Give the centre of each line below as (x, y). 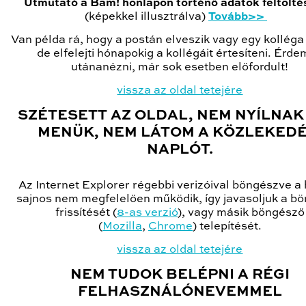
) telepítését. (227, 227)
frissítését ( (86, 213)
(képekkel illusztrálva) (147, 17)
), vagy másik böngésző (241, 213)
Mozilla (122, 227)
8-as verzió (147, 213)
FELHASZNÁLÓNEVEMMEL (180, 292)
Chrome (170, 227)
